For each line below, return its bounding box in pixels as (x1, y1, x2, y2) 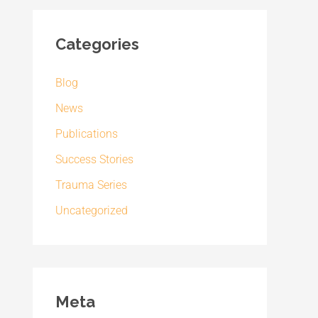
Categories (55, 35, 139, 53)
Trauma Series (55, 178, 127, 192)
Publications (55, 127, 118, 141)
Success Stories (55, 153, 133, 166)
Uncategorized (55, 204, 128, 217)
